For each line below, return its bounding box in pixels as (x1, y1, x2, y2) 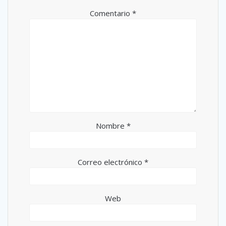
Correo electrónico (78, 157, 144, 167)
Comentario (90, 8, 132, 18)
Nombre (95, 121, 127, 131)
